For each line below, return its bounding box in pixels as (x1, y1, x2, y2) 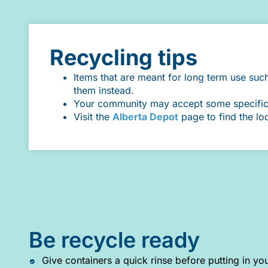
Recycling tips (50, 44, 197, 71)
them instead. (74, 84, 134, 97)
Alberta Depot (112, 111, 178, 123)
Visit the (74, 111, 112, 123)
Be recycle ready (29, 227, 200, 254)
